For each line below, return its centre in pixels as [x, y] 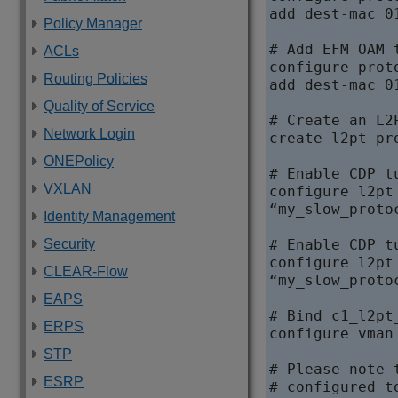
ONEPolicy [79, 161]
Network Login [89, 134]
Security [69, 244]
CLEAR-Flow [86, 271]
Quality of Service [99, 106]
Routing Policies [96, 79]
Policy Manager [93, 24]
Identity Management [109, 216]
